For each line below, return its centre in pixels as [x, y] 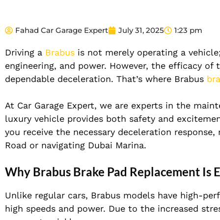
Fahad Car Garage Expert [62, 30]
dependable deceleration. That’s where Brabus [106, 79]
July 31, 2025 [141, 30]
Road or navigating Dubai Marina [74, 145]
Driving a [25, 53]
